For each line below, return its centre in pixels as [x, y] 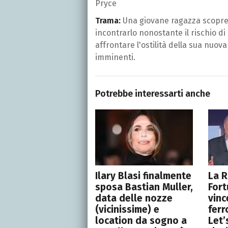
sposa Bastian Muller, [144, 187]
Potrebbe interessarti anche [153, 93]
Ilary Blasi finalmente [143, 176]
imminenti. [115, 57]
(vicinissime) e [127, 209]
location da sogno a [141, 220]
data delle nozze [134, 198]
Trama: [108, 20]
